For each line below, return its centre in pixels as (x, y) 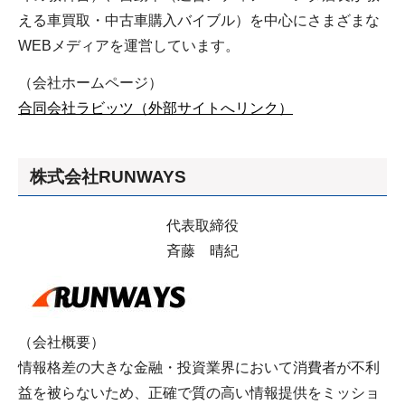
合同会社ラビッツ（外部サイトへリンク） (155, 108)
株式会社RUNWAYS (108, 177)
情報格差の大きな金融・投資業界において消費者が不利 (199, 367)
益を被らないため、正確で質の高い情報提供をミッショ (199, 392)
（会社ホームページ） (90, 82)
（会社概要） (61, 342)
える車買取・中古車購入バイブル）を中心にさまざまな (199, 20)
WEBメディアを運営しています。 (129, 45)
